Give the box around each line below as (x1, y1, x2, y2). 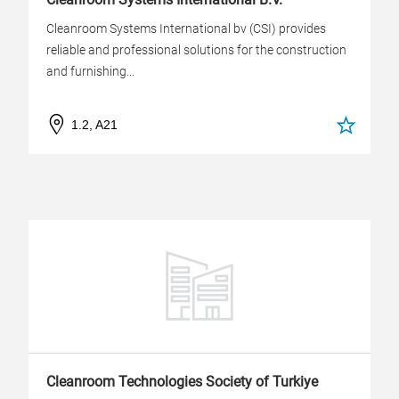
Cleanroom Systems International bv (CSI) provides (46, 21, 326, 36)
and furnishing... (46, 64, 134, 78)
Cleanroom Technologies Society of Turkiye (46, 373, 318, 390)
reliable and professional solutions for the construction (46, 43, 346, 57)
